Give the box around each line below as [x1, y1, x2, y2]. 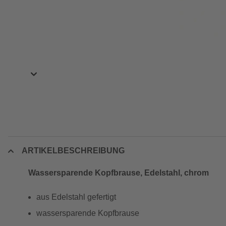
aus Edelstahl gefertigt [36, 193, 116, 201]
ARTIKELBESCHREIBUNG [22, 146, 125, 155]
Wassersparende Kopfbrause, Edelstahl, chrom [28, 168, 209, 177]
